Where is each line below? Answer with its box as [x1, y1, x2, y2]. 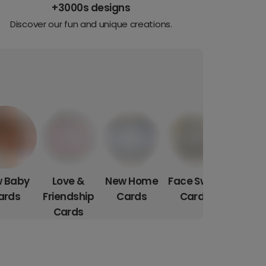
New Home [105, 174, 159, 189]
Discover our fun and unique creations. [10, 17, 172, 30]
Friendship [43, 189, 94, 204]
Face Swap [168, 174, 222, 189]
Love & [52, 174, 85, 189]
